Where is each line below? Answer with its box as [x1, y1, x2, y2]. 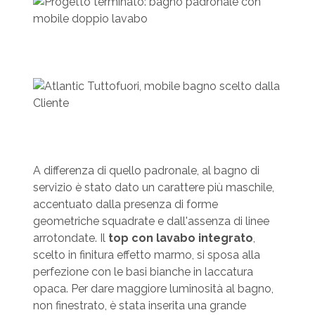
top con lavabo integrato [108, 231, 253, 245]
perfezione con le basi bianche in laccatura [32, 265, 253, 279]
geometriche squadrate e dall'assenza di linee [32, 214, 269, 229]
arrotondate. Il [32, 231, 108, 245]
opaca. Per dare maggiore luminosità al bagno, [32, 282, 274, 296]
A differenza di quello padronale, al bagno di [32, 164, 259, 178]
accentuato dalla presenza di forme [32, 198, 218, 212]
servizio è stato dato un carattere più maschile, [32, 181, 274, 195]
